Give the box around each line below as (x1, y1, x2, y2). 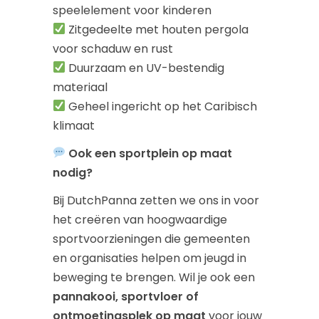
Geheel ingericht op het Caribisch (66, 98, 258, 115)
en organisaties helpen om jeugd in (53, 249, 246, 266)
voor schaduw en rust (53, 40, 173, 57)
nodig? (53, 164, 93, 181)
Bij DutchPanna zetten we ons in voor (53, 192, 259, 209)
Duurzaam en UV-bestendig (66, 59, 225, 76)
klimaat (53, 117, 95, 134)
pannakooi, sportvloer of (53, 288, 199, 305)
